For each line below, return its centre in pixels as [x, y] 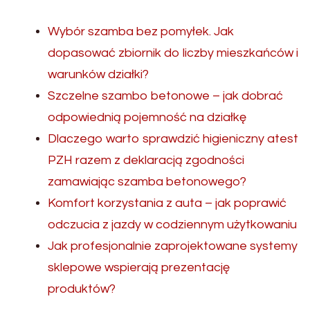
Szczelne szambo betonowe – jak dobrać [165, 96]
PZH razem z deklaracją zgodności [146, 161]
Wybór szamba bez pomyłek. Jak [141, 32]
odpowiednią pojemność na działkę [147, 118]
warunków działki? [98, 75]
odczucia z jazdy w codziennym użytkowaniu [172, 225]
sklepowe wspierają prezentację [139, 268]
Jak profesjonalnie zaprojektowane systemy [173, 246]
